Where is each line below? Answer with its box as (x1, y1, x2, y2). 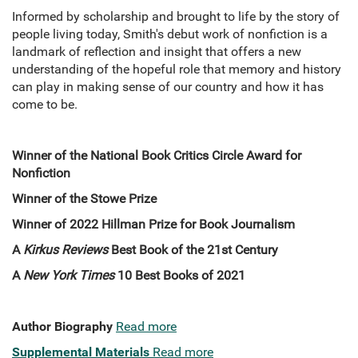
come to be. (12, 97, 78, 113)
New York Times (20, 268, 114, 284)
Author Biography (12, 319, 113, 335)
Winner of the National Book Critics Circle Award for (12, 148, 301, 164)
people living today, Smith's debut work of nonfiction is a (12, 26, 328, 42)
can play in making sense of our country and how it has (12, 79, 324, 95)
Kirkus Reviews (23, 242, 108, 258)
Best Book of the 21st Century (108, 242, 278, 258)
